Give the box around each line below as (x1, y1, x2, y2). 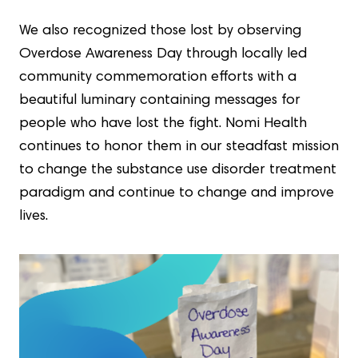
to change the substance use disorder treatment (19, 163, 336, 177)
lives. (19, 209, 48, 224)
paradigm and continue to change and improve (19, 186, 334, 201)
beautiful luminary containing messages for (19, 93, 300, 108)
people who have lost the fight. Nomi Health (19, 117, 307, 131)
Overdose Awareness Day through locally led (19, 47, 307, 62)
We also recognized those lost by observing (19, 24, 301, 38)
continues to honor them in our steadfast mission (19, 140, 339, 154)
